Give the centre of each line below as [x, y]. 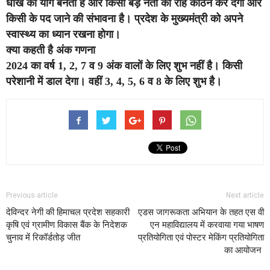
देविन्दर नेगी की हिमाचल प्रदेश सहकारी [68, 212]
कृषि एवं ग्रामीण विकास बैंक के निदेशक [67, 225]
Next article [245, 196]
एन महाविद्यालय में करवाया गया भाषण [207, 225]
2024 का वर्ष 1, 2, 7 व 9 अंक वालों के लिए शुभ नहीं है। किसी [124, 66]
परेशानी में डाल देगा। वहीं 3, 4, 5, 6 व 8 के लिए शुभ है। [114, 82]
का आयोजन [244, 250]
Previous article [32, 196]
